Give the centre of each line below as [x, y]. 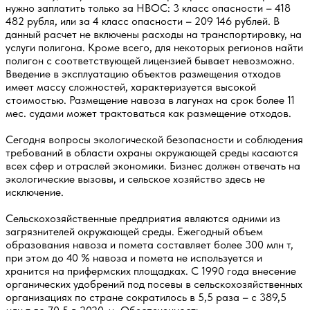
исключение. [35, 192]
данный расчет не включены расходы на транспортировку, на [154, 34]
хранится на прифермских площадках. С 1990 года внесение [151, 271]
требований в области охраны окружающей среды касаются [152, 152]
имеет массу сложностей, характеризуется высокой [131, 86]
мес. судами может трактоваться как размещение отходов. [148, 113]
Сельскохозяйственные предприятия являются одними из [143, 218]
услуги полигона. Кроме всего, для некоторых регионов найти [154, 47]
